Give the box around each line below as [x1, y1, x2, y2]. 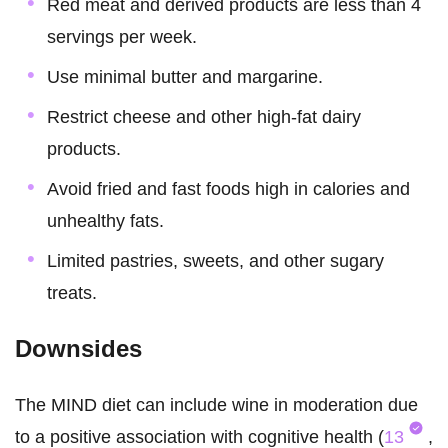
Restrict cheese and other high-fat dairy [47, 107, 361, 128]
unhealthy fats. [47, 211, 164, 232]
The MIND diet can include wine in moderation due [15, 395, 418, 416]
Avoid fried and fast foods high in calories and [47, 179, 410, 200]
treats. [47, 283, 97, 304]
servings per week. [47, 27, 197, 48]
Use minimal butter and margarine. [47, 67, 323, 88]
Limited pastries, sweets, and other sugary [47, 251, 384, 272]
